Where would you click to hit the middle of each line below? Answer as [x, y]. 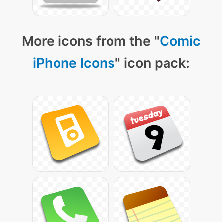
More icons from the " [90, 41]
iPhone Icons [74, 63]
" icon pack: [152, 63]
